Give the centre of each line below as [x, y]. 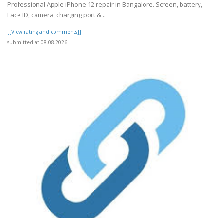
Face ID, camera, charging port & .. [56, 15]
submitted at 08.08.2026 [37, 43]
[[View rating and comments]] [44, 32]
